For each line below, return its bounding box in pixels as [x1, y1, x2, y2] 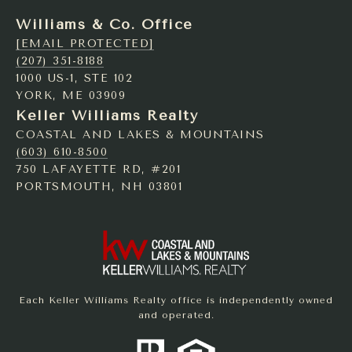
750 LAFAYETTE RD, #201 [16, 162, 181, 176]
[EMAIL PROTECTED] [16, 36, 154, 50]
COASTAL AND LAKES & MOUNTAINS [16, 127, 265, 141]
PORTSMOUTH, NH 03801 [16, 179, 182, 193]
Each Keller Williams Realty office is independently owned [19, 294, 333, 306]
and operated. [137, 309, 214, 321]
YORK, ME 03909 [16, 88, 126, 102]
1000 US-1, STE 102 [16, 71, 133, 85]
